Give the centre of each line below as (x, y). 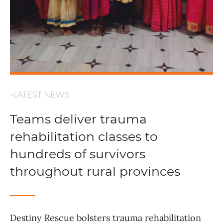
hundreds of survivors (78, 154)
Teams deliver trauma (78, 119)
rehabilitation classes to (84, 137)
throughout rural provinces (95, 171)
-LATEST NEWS (40, 95)
